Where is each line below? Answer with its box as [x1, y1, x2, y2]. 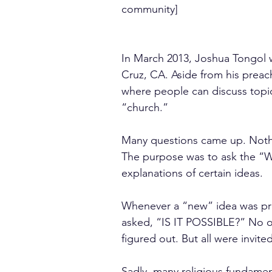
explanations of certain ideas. [121, 166, 263, 180]
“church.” [121, 101, 168, 114]
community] [121, 2, 178, 16]
